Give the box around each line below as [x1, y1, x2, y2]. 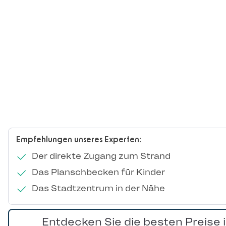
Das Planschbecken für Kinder [29, 167, 165, 178]
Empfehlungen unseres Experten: [16, 136, 141, 144]
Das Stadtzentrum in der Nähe [29, 183, 165, 194]
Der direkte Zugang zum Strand [29, 151, 171, 161]
